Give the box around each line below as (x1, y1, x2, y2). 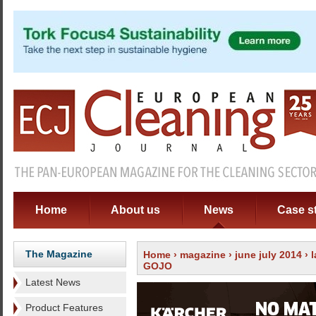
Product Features (25, 302, 103, 313)
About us (111, 204, 160, 216)
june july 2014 (235, 249, 302, 260)
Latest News (25, 276, 80, 288)
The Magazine (25, 248, 92, 260)
